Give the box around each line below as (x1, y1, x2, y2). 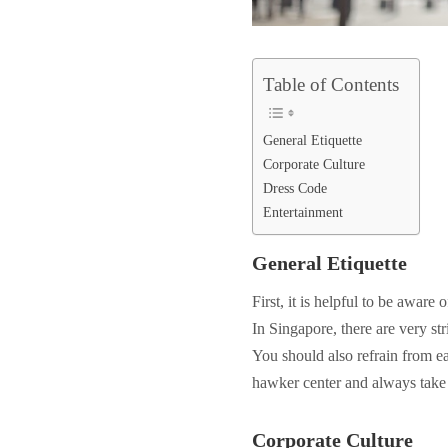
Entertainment (263, 203, 343, 220)
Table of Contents (263, 73, 399, 95)
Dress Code (263, 179, 327, 196)
